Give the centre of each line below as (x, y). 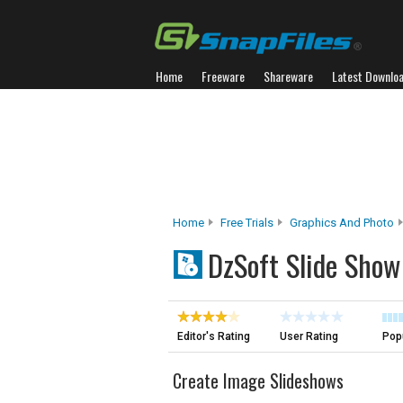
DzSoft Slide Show (304, 265)
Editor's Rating (214, 336)
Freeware (223, 76)
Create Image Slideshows (258, 381)
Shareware (288, 76)
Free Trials (247, 223)
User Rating (309, 336)
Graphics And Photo (342, 223)
